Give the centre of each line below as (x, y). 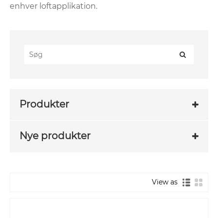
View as (166, 182)
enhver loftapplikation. (54, 6)
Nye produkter (55, 136)
